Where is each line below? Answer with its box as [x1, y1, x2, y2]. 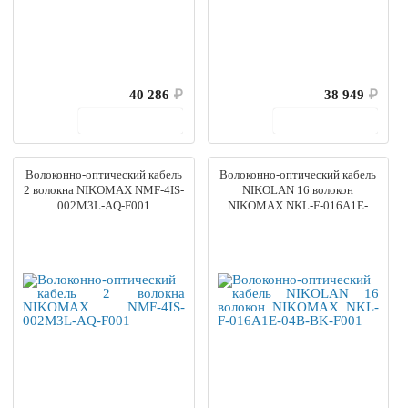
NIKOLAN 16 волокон [242, 182, 354, 197]
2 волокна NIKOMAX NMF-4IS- [23, 182, 184, 197]
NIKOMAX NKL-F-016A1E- [228, 198, 369, 212]
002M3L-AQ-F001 [56, 198, 150, 212]
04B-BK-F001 [262, 213, 333, 228]
